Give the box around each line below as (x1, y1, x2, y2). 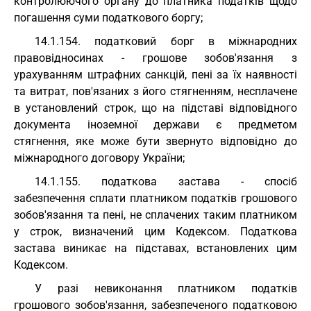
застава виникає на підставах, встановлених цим (14, 242, 297, 255)
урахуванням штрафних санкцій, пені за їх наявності (14, 68, 297, 81)
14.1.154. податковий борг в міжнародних (35, 35, 297, 48)
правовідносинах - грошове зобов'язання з (14, 51, 297, 65)
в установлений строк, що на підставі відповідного (14, 101, 297, 115)
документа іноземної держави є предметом (14, 118, 297, 131)
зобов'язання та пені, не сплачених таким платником (14, 208, 297, 221)
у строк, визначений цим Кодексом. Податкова (14, 225, 297, 238)
